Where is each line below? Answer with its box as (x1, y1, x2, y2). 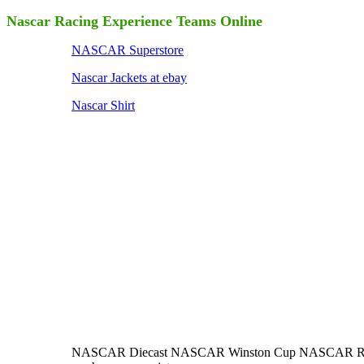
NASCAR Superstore (71, 43, 184, 57)
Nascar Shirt (71, 98, 135, 112)
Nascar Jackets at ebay (71, 71, 187, 84)
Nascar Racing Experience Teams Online (6, 13, 262, 29)
